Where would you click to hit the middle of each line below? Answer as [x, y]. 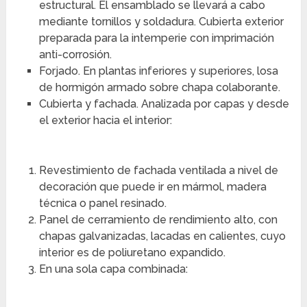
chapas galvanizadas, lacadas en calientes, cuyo [162, 236]
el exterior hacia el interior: [105, 120]
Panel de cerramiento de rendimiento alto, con [158, 219]
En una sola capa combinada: [113, 269]
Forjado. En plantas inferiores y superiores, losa [158, 71]
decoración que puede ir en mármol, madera [152, 186]
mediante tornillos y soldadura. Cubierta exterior [161, 21]
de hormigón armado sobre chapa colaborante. [159, 87]
